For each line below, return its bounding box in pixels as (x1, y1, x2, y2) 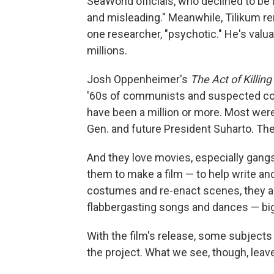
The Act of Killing (190, 73, 272, 86)
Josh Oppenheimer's (87, 73, 190, 86)
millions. (87, 44, 127, 57)
